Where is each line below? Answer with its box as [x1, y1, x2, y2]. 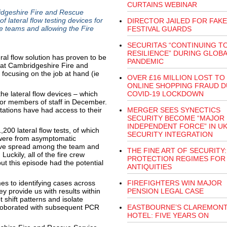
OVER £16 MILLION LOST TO [127, 73, 225, 82]
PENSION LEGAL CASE [127, 187, 204, 195]
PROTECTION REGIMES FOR [127, 155, 225, 163]
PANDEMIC [127, 57, 164, 65]
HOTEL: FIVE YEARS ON [127, 211, 209, 219]
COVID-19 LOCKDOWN [127, 90, 204, 98]
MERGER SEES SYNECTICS [127, 106, 220, 114]
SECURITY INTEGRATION [127, 130, 217, 138]
